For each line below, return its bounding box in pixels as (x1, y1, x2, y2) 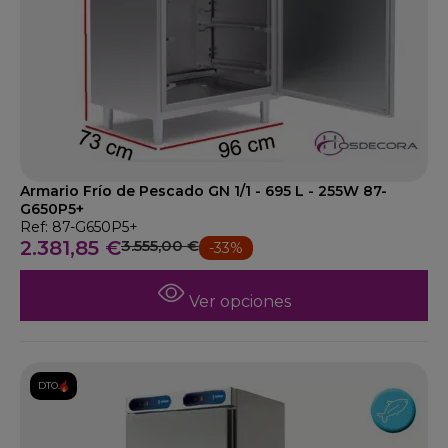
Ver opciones (184, 292, 291, 311)
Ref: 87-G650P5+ (20, 218, 138, 236)
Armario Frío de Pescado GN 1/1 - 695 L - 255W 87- (20, 182, 387, 200)
